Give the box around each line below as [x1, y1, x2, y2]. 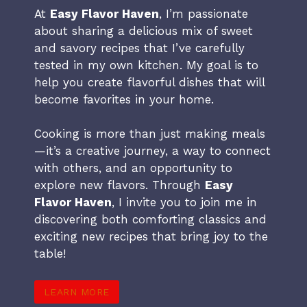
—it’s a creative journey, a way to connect [34, 144, 271, 158]
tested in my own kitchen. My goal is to [34, 58, 258, 72]
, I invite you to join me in [112, 195, 257, 210]
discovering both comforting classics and [34, 212, 267, 227]
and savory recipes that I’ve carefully [34, 40, 245, 55]
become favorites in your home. [34, 92, 214, 106]
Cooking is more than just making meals [34, 127, 265, 141]
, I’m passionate [159, 6, 248, 21]
